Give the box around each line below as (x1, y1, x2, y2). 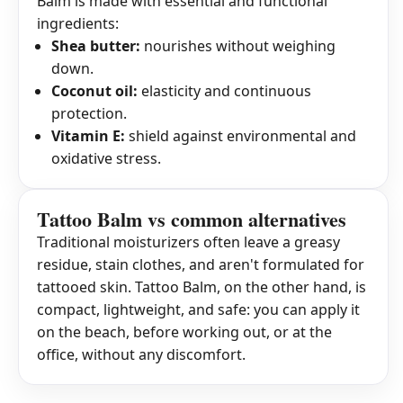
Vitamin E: (51, 126, 125, 147)
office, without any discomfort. (37, 345, 246, 365)
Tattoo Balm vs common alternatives (37, 204, 346, 235)
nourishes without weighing (140, 36, 336, 57)
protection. (51, 103, 127, 124)
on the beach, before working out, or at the (37, 322, 332, 343)
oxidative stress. (51, 148, 161, 169)
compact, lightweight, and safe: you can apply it (37, 300, 360, 320)
